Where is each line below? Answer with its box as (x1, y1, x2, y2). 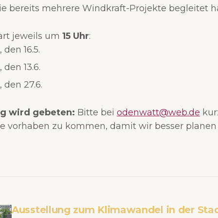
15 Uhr (62, 30, 89, 41)
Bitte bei (75, 107, 117, 118)
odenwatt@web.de (117, 107, 200, 118)
